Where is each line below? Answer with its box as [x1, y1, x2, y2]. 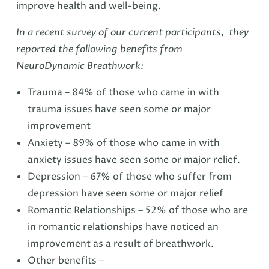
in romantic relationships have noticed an [28, 220, 219, 234]
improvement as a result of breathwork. [28, 237, 217, 251]
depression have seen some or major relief [28, 187, 226, 201]
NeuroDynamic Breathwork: [16, 59, 144, 73]
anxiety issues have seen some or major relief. [28, 153, 243, 167]
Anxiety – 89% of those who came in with [28, 136, 220, 150]
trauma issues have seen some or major [28, 103, 211, 116]
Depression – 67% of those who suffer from [28, 170, 232, 184]
